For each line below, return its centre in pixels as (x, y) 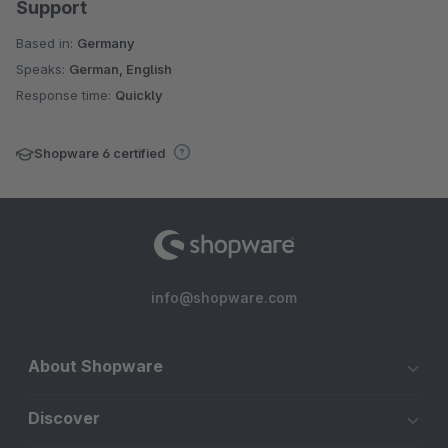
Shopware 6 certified (101, 152)
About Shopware (95, 366)
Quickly (139, 94)
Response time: (65, 94)
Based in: (46, 42)
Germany (106, 42)
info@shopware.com (224, 297)
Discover (64, 418)
